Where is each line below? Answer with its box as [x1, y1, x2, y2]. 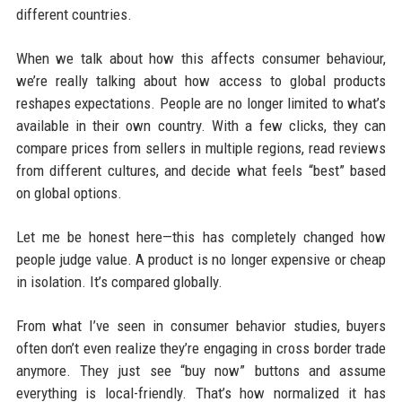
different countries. [15, 4, 132, 23]
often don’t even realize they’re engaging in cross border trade [15, 338, 387, 357]
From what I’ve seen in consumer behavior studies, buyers [15, 316, 387, 335]
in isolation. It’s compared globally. [15, 272, 223, 291]
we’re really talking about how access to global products [15, 71, 387, 90]
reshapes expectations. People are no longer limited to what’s [15, 93, 387, 112]
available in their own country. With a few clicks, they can [15, 116, 387, 135]
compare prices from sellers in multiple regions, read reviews [15, 138, 387, 157]
